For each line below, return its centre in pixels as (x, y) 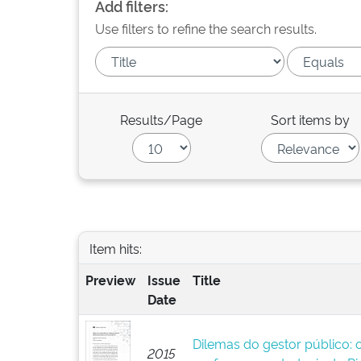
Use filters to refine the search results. (206, 28)
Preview (110, 280)
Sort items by (311, 119)
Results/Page (162, 119)
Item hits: (115, 248)
